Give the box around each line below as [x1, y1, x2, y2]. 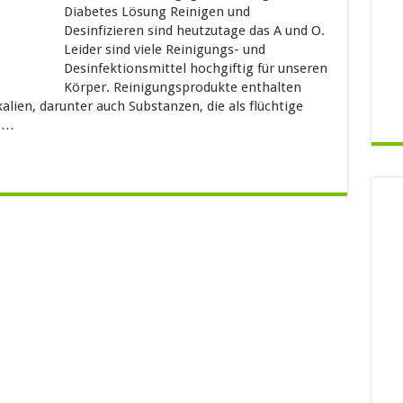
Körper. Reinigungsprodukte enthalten [63, 79, 301, 95]
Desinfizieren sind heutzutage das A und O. [63, 22, 325, 39]
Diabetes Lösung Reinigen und [63, 4, 250, 20]
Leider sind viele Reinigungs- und [63, 41, 265, 58]
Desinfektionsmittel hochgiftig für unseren [63, 60, 327, 76]
